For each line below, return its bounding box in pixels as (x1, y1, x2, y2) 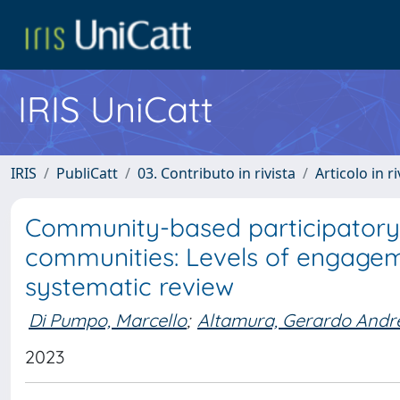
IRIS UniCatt (18, 87, 213, 131)
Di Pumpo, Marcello (29, 308, 187, 331)
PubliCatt (56, 163, 118, 183)
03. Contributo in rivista (137, 163, 296, 183)
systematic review (25, 271, 234, 302)
